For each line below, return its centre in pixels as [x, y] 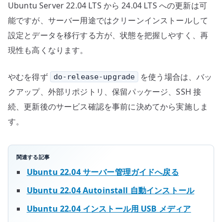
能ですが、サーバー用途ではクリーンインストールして [108, 20]
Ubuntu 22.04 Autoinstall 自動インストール [111, 191]
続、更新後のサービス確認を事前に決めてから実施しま [108, 106]
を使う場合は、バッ [175, 77]
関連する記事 [33, 157]
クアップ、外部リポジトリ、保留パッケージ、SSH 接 [105, 91]
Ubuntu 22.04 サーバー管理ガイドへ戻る [103, 172]
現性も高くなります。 [48, 50]
